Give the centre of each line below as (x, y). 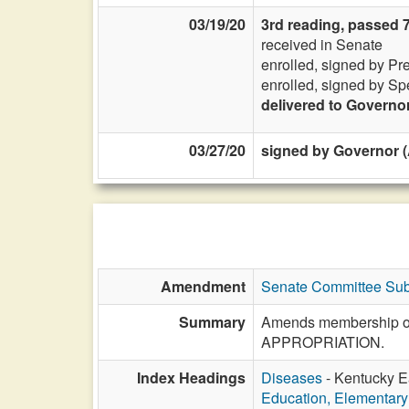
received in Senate (322, 44)
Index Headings (191, 378)
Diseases (292, 378)
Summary (212, 322)
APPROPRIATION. (323, 342)
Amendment (203, 286)
